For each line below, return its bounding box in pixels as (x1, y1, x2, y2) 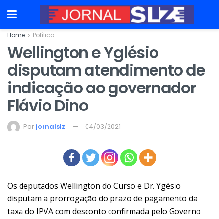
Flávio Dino (7, 94, 88, 116)
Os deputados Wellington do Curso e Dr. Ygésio (7, 180, 181, 191)
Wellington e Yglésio (7, 42, 158, 64)
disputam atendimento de (7, 59, 205, 81)
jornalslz (36, 121, 65, 131)
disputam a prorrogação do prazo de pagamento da (7, 193, 197, 204)
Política (33, 31, 55, 39)
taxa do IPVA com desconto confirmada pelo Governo (7, 205, 201, 217)
